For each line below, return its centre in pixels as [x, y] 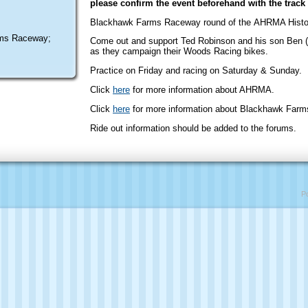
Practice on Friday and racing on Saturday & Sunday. [197, 71]
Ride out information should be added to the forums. [193, 128]
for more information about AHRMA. [202, 89]
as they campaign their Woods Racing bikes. [179, 52]
